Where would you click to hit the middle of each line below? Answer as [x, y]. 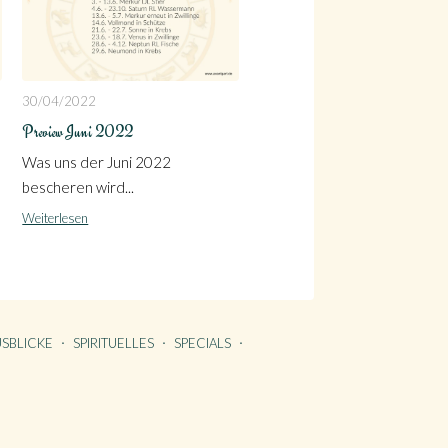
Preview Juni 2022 [78, 132]
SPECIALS [202, 342]
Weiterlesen [55, 218]
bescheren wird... [78, 187]
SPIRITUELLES [113, 342]
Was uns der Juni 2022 [97, 162]
